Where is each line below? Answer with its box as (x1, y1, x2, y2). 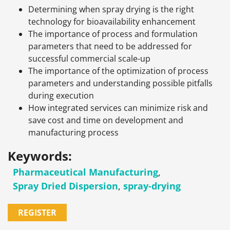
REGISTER (18, 206, 56, 218)
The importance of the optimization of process (28, 65, 208, 76)
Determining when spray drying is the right (28, 3, 194, 15)
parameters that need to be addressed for (28, 40, 192, 52)
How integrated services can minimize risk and (28, 102, 208, 113)
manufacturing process (28, 126, 119, 138)
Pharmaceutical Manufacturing (13, 165, 158, 178)
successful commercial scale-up (28, 52, 150, 64)
